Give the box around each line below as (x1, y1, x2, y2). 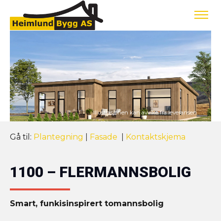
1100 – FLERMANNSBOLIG (10, 163, 191, 181)
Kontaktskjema (126, 132, 185, 142)
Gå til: (10, 132, 34, 142)
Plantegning (34, 132, 83, 142)
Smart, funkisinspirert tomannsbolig (10, 199, 164, 209)
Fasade (90, 132, 119, 142)
